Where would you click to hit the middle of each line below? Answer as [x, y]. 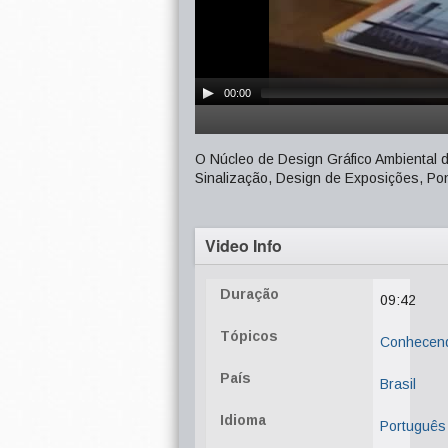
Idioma [243, 420]
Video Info [243, 245]
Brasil [398, 384]
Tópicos [249, 336]
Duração [249, 294]
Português [413, 426]
